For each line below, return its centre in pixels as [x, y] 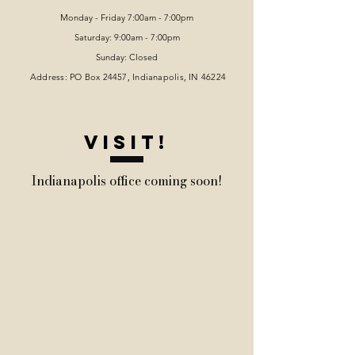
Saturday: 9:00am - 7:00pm [127, 37]
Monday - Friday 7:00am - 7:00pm [127, 17]
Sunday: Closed [127, 57]
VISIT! [127, 142]
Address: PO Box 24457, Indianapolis [107, 77]
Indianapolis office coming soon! [126, 181]
